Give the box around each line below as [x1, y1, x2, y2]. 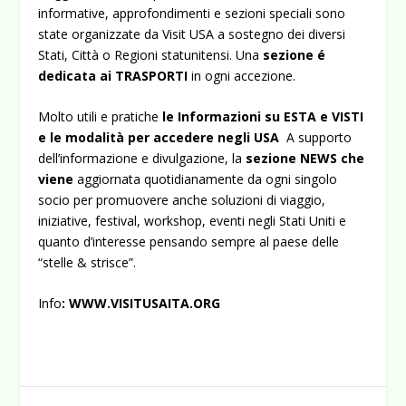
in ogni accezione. [191, 66, 296, 84]
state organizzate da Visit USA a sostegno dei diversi [38, 24, 346, 43]
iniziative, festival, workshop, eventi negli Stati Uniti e [38, 212, 347, 230]
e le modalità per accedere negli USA [38, 129, 284, 147]
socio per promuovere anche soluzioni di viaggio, [38, 191, 326, 209]
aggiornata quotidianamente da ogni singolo [77, 170, 338, 188]
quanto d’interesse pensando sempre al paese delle [38, 233, 340, 251]
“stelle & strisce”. [38, 254, 137, 272]
